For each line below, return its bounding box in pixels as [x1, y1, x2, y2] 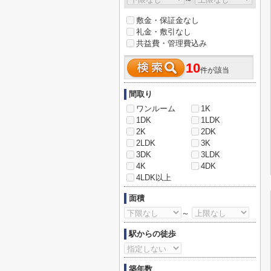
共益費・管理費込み [136, 39, 207, 48]
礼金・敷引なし [136, 27, 191, 36]
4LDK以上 [136, 173, 171, 182]
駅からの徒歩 [129, 229, 176, 238]
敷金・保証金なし [136, 16, 199, 25]
